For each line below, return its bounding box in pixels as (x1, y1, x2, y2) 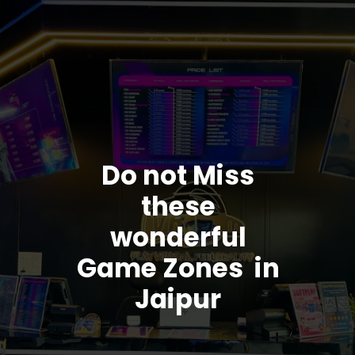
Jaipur (135, 281, 222, 318)
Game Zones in (76, 250, 280, 287)
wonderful (109, 219, 246, 256)
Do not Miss (101, 158, 255, 194)
